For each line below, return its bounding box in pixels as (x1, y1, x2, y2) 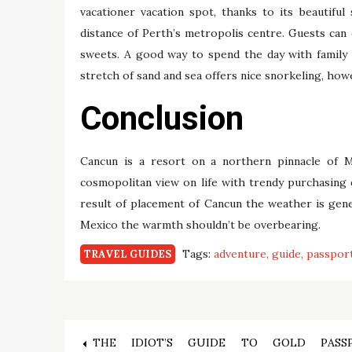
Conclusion (80, 99, 244, 138)
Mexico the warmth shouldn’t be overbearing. (80, 218, 321, 233)
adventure (214, 247, 266, 262)
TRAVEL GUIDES (84, 247, 171, 262)
